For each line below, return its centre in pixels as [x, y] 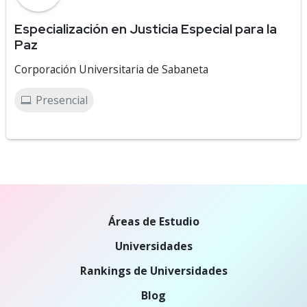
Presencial [62, 100]
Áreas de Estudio [153, 221]
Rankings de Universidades [153, 271]
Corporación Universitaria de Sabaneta [111, 69]
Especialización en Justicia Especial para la [146, 29]
